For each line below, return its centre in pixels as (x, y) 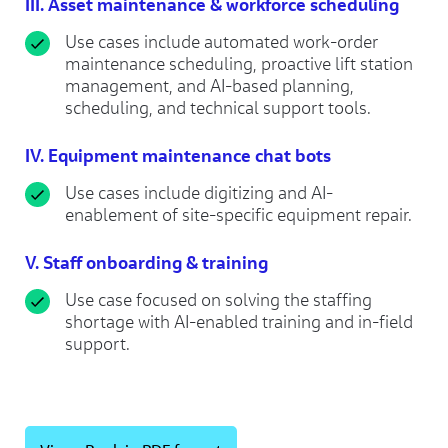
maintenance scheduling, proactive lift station (239, 63)
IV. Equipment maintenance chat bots (178, 155)
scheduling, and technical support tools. (218, 107)
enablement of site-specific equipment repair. (238, 214)
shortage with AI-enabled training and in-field (239, 321)
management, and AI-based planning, (209, 85)
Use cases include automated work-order (221, 41)
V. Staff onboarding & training (146, 262)
